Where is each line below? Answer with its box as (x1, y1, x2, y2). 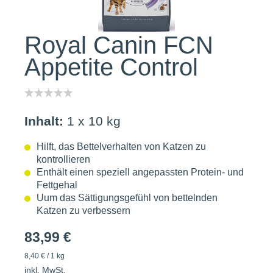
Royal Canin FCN (24, 32, 213, 58)
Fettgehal (37, 180, 77, 190)
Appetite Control (24, 54, 198, 80)
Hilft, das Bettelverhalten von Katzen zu (37, 141, 206, 152)
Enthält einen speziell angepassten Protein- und (37, 167, 244, 177)
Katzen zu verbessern (37, 205, 130, 216)
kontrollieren (37, 154, 90, 165)
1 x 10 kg (67, 114, 121, 128)
